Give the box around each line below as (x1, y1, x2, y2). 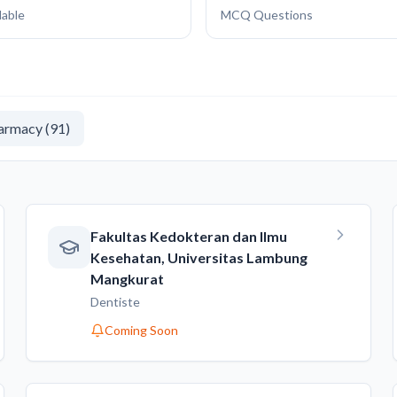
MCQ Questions (221, 7, 313, 22)
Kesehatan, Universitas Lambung (90, 249, 308, 266)
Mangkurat (90, 270, 165, 287)
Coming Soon (105, 323, 179, 338)
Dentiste (90, 294, 141, 309)
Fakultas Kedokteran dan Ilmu (90, 228, 288, 245)
